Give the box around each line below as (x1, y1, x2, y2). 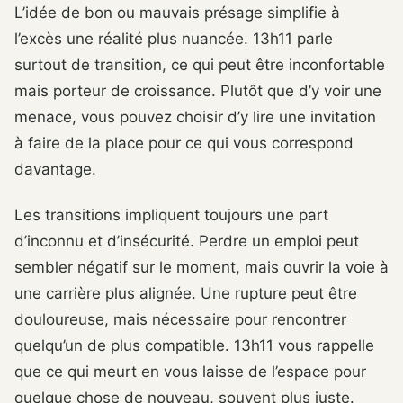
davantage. (14, 159, 96, 178)
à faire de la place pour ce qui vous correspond (14, 133, 354, 152)
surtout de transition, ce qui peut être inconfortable (14, 55, 385, 74)
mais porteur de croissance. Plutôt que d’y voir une (14, 81, 381, 100)
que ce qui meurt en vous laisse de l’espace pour (14, 363, 366, 381)
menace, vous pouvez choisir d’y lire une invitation (14, 107, 376, 126)
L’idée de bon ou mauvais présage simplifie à (14, 3, 340, 22)
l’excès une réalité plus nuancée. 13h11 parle (14, 29, 333, 48)
